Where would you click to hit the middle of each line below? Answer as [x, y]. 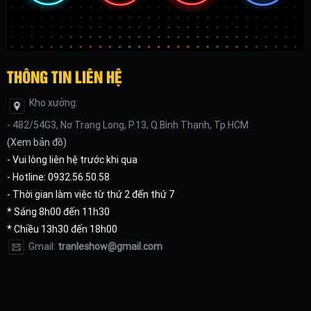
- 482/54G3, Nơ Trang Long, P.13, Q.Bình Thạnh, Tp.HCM [128, 125]
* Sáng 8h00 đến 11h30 [58, 211]
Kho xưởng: [53, 102]
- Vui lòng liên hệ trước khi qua [72, 159]
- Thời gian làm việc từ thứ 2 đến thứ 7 [91, 194]
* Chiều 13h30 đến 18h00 [62, 229]
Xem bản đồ [37, 142]
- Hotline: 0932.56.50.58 [58, 177]
